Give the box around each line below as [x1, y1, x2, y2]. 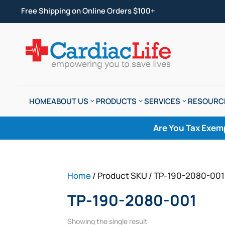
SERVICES [144, 96, 180, 107]
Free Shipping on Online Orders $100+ [21, 6, 155, 16]
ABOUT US [51, 96, 88, 107]
